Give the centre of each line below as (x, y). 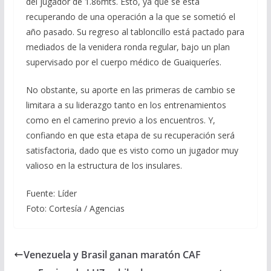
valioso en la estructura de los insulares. (104, 165)
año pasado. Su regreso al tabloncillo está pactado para (135, 32)
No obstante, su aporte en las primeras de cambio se (130, 90)
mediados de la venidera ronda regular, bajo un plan (128, 47)
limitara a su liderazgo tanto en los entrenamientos (126, 105)
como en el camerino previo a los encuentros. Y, (120, 120)
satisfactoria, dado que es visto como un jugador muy (132, 150)
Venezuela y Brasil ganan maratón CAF (112, 255)
